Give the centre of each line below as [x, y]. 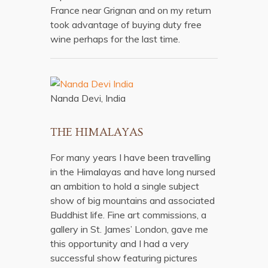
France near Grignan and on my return [131, 10]
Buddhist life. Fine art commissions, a [128, 215]
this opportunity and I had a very [120, 243]
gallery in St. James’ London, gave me [129, 229]
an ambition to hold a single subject [125, 186]
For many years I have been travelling [130, 157]
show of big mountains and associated [133, 200]
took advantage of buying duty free [126, 25]
